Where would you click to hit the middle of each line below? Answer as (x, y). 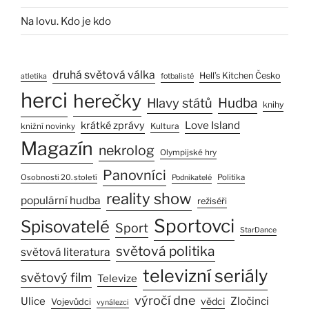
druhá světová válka (104, 75)
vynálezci (113, 303)
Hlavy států (180, 103)
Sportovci (194, 226)
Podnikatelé (192, 178)
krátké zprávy (113, 126)
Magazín (57, 149)
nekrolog (127, 151)
